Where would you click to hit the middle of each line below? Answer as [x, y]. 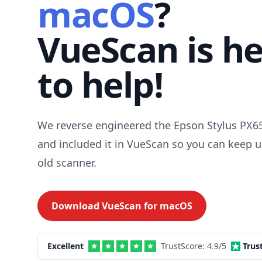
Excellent [65, 246]
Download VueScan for [106, 206]
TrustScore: [184, 246]
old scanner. [67, 163]
